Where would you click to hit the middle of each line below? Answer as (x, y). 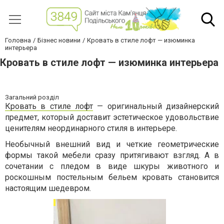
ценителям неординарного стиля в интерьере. (91, 128)
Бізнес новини (59, 40)
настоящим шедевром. (48, 188)
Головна (18, 40)
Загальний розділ (32, 97)
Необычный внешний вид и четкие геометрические (112, 144)
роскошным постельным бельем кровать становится (112, 177)
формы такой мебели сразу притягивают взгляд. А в (112, 155)
